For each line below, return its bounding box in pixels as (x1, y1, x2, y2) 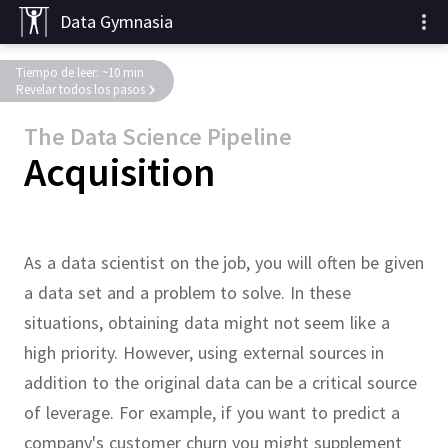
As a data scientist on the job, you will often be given (24, 251, 424, 274)
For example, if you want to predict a (118, 401, 401, 424)
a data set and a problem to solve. (24, 281, 291, 304)
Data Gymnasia (60, 10, 173, 33)
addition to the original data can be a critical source (24, 371, 418, 394)
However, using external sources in (122, 341, 385, 364)
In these (290, 281, 352, 304)
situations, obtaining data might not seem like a (24, 311, 391, 334)
